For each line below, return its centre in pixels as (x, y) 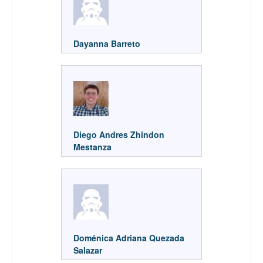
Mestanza (92, 146)
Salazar (88, 250)
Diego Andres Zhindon (119, 134)
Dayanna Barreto (108, 43)
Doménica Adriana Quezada (129, 237)
